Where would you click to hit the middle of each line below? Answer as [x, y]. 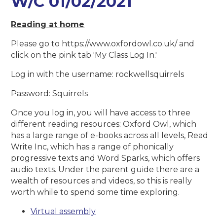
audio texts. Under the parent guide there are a [105, 170]
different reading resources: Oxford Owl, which [104, 124]
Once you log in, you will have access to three [101, 113]
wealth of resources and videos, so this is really [102, 181]
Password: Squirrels [50, 94]
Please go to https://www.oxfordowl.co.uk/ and [103, 44]
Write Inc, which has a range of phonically [92, 147]
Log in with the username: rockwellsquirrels [98, 74]
